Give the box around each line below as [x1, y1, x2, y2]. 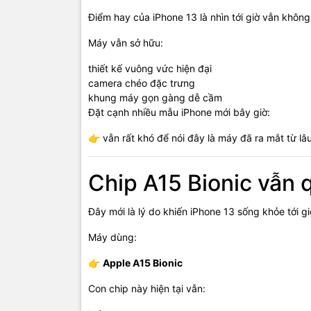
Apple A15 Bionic [103, 257, 183, 269]
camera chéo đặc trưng [88, 77, 195, 90]
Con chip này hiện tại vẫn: [88, 283, 205, 295]
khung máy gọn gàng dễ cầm [88, 92, 222, 104]
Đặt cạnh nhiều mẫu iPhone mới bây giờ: [88, 106, 270, 119]
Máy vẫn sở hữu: [88, 37, 163, 49]
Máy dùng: [88, 231, 137, 244]
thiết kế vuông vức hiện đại [88, 62, 212, 75]
